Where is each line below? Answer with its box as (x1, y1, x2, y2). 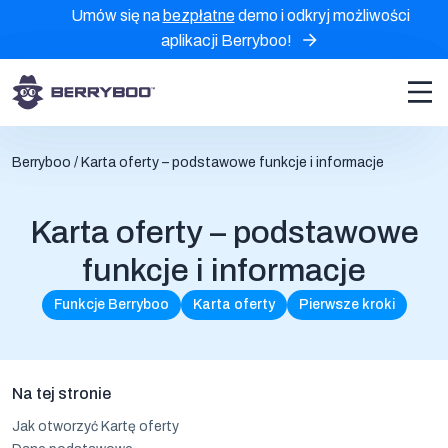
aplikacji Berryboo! (160, 31, 292, 49)
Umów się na (70, 7, 163, 24)
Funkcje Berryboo (53, 296, 169, 312)
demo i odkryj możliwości (234, 7, 410, 24)
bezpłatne (162, 7, 235, 24)
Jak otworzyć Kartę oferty (12, 418, 179, 434)
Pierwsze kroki (298, 296, 395, 312)
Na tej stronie (12, 384, 111, 402)
